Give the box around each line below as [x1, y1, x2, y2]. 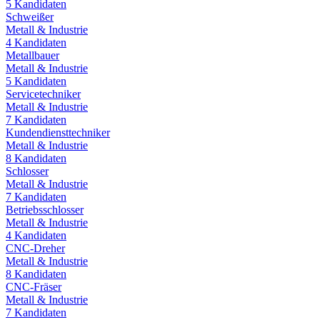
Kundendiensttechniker [6, 126, 110, 139]
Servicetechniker [6, 87, 81, 100]
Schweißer [6, 10, 54, 23]
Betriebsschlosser [6, 203, 84, 216]
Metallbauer [6, 49, 59, 61]
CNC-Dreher [6, 241, 65, 254]
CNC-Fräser [6, 280, 61, 293]
